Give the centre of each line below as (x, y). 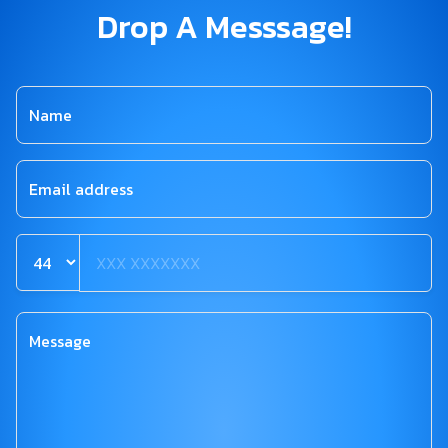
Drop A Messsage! (224, 27)
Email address (81, 189)
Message (60, 341)
